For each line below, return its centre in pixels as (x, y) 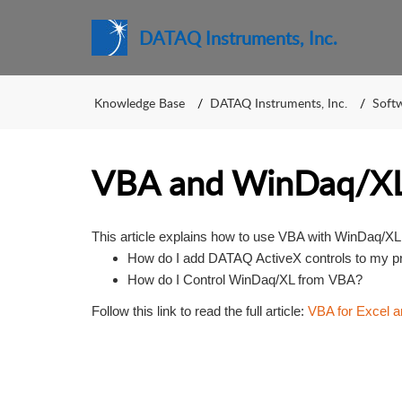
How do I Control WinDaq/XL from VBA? (245, 280)
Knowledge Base (140, 102)
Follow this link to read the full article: (198, 311)
